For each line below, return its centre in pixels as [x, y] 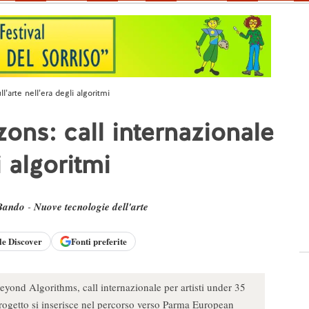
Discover [25, 241]
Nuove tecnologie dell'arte [91, 207]
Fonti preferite [99, 241]
